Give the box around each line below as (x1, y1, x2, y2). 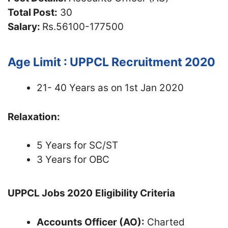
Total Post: (8, 7, 58, 18)
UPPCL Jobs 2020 (8, 187, 93, 199)
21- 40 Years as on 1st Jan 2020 (37, 82, 184, 94)
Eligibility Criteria (95, 187, 175, 199)
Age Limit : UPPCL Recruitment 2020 (8, 55, 215, 69)
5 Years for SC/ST (37, 139, 118, 151)
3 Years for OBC (37, 154, 109, 165)
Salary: (8, 21, 42, 33)
